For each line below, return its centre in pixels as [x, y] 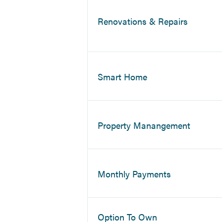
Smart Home [123, 76]
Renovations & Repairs [143, 21]
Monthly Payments [135, 173]
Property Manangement [144, 125]
